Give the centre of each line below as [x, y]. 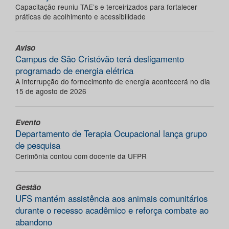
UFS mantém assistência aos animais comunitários [111, 199]
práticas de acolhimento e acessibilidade [81, 17]
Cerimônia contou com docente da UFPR [81, 156]
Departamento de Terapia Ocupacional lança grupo [111, 134]
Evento [28, 122]
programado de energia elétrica [74, 71]
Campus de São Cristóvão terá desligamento [100, 59]
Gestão [28, 187]
